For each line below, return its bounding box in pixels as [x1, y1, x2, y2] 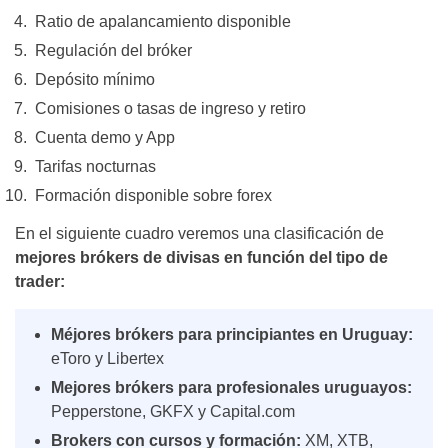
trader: [15, 273, 65, 290]
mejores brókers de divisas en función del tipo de [15, 249, 388, 266]
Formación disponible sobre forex [30, 187, 272, 204]
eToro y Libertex [51, 350, 164, 367]
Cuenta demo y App [30, 129, 175, 146]
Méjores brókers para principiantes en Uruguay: [51, 326, 413, 343]
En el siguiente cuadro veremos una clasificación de [15, 225, 384, 242]
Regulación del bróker [30, 42, 192, 59]
